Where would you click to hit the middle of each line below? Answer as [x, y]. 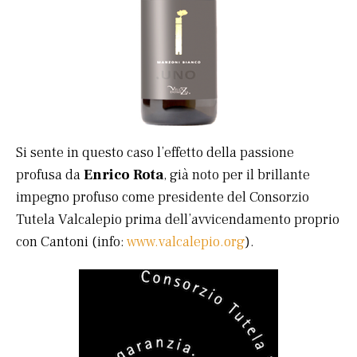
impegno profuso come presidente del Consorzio [163, 198]
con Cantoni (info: [71, 242]
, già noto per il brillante [237, 175]
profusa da [50, 175]
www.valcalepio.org [186, 242]
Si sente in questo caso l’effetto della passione [155, 153]
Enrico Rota [124, 175]
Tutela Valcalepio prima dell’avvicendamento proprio [178, 220]
